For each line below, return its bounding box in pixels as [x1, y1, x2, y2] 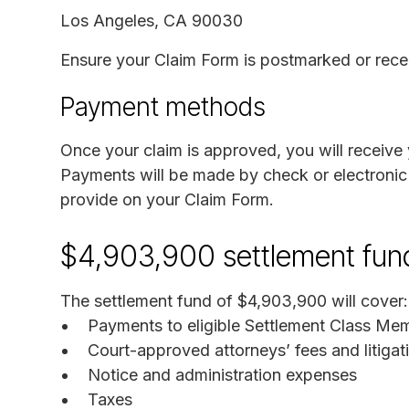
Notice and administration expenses [88, 364, 357, 384]
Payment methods [60, 90, 266, 122]
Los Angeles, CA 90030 [60, 10, 243, 30]
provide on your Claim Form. [60, 189, 274, 209]
